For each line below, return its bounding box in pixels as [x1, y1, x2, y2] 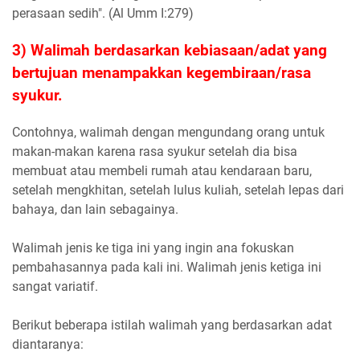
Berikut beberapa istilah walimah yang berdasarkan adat [12, 317, 332, 333]
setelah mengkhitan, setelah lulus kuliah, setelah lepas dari [12, 182, 344, 198]
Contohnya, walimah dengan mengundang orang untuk [12, 125, 325, 141]
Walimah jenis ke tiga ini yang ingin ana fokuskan [12, 240, 294, 256]
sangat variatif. [12, 279, 98, 295]
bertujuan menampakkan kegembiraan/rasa [12, 63, 311, 83]
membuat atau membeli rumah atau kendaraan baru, [12, 163, 312, 179]
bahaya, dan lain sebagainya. [12, 202, 178, 218]
